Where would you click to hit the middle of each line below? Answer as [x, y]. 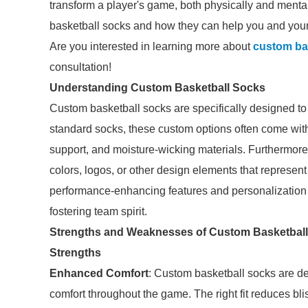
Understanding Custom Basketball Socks [157, 88]
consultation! [80, 67]
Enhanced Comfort [99, 273]
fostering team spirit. [98, 211]
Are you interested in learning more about [151, 46]
